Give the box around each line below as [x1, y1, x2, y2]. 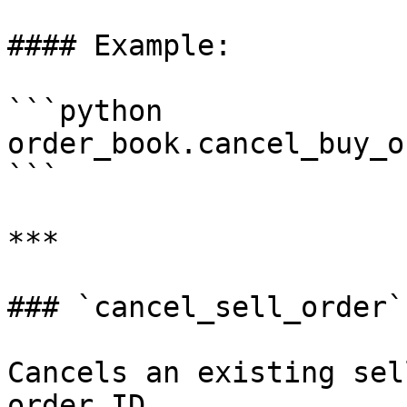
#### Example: [7, 29, 232, 62]
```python [7, 94, 163, 127]
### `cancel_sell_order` [7, 291, 404, 323]
